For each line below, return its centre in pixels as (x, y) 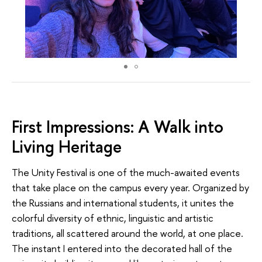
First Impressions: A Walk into (118, 126)
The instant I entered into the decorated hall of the (122, 248)
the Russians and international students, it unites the (123, 202)
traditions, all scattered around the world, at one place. (127, 233)
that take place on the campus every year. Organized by (130, 187)
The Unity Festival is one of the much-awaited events (126, 172)
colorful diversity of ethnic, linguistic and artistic (113, 218)
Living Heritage (67, 146)
